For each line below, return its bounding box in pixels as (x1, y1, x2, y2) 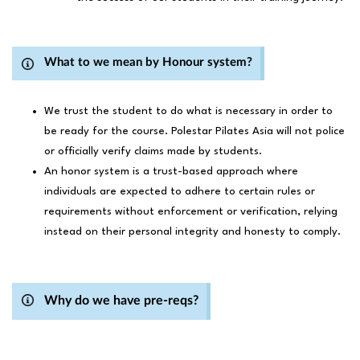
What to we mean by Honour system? (44, 56, 252, 68)
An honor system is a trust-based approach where (44, 166, 298, 177)
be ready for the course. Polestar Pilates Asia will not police (44, 126, 345, 137)
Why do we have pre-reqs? (44, 294, 198, 307)
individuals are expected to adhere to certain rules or (44, 186, 315, 197)
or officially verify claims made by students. (44, 146, 265, 157)
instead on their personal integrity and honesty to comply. (44, 227, 341, 237)
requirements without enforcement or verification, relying (44, 207, 337, 217)
